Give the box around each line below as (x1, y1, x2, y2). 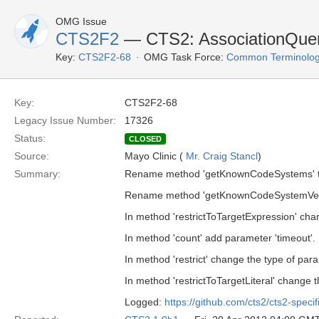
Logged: (125, 296, 164, 308)
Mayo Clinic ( (125, 150, 186, 162)
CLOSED (129, 135, 162, 143)
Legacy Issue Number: (14, 115, 116, 126)
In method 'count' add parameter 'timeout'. (125, 232, 315, 244)
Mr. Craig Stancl (186, 150, 258, 162)
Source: (14, 150, 49, 162)
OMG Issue (56, 16, 107, 27)
